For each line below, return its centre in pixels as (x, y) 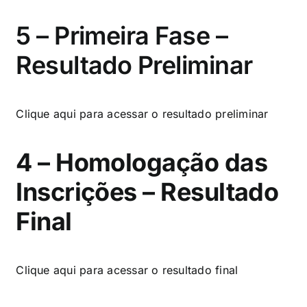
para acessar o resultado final (159, 270)
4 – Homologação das (142, 162)
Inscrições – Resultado (147, 192)
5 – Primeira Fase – (122, 35)
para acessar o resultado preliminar (174, 113)
